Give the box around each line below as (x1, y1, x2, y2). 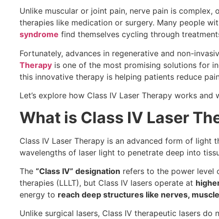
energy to (20, 190, 58, 199)
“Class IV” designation (36, 166, 120, 176)
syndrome (20, 29, 59, 40)
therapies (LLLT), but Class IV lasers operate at (20, 178, 196, 188)
